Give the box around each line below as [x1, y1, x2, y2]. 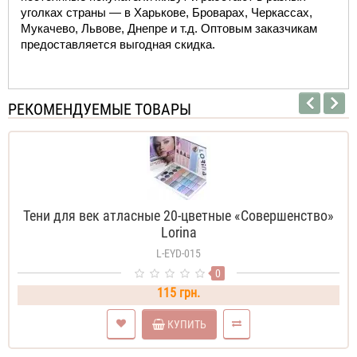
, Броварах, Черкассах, [186, 6, 312, 20]
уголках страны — [21, 6, 124, 20]
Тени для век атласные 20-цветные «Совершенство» [23, 207, 334, 225]
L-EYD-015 [156, 247, 201, 261]
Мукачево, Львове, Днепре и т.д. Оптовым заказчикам [21, 22, 317, 36]
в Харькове [124, 6, 186, 20]
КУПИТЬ [167, 317, 206, 331]
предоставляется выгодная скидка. [21, 38, 222, 52]
